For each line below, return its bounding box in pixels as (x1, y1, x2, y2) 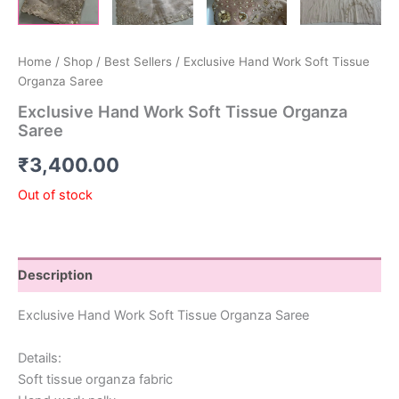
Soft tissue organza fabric (18, 370, 173, 387)
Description (18, 266, 93, 283)
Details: (18, 349, 61, 366)
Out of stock (18, 186, 93, 203)
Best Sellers (104, 54, 172, 69)
